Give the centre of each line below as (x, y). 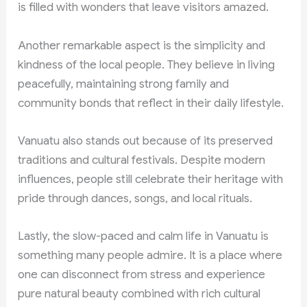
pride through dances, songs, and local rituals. (135, 198)
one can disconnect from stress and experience (142, 274)
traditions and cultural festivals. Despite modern (142, 160)
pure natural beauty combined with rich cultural (139, 293)
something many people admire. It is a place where (150, 255)
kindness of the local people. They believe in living (147, 64)
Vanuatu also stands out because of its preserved (146, 140)
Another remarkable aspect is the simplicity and (142, 45)
